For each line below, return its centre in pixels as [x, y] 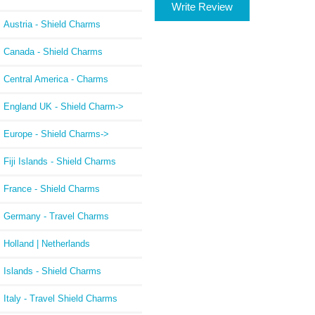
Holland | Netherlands [47, 243]
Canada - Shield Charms [53, 51]
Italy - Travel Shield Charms [60, 298]
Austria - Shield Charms [52, 24]
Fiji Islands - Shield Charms [60, 161]
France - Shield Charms [52, 188]
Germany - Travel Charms [56, 216]
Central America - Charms [56, 79]
